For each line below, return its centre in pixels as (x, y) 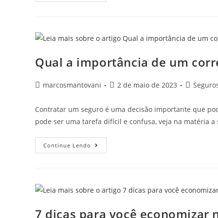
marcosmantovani (72, 85)
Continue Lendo (67, 145)
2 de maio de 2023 (147, 85)
